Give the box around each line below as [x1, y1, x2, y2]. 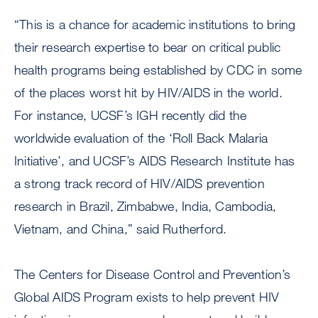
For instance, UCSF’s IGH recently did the [14, 107, 247, 124]
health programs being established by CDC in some [14, 62, 302, 78]
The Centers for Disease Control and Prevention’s [14, 266, 291, 283]
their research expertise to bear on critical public [14, 39, 281, 55]
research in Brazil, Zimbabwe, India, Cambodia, [14, 198, 277, 214]
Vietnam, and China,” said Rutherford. [14, 221, 227, 237]
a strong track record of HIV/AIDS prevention [14, 175, 265, 192]
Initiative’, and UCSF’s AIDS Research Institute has [14, 153, 295, 169]
